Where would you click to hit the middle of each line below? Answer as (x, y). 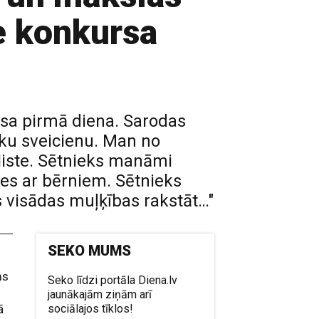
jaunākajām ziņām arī (100, 294)
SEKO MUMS (90, 251)
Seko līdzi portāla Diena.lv (113, 280)
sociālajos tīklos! (91, 309)
